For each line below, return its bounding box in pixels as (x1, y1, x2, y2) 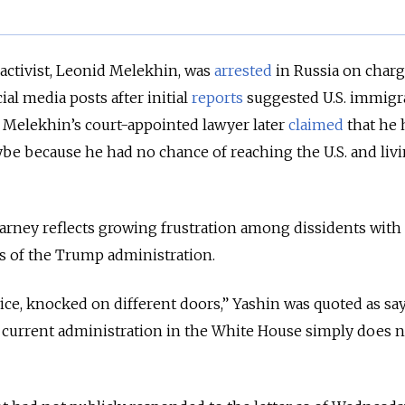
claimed (288, 116, 344, 135)
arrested (214, 61, 272, 80)
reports (192, 89, 243, 108)
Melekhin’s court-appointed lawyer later (3, 116, 288, 135)
